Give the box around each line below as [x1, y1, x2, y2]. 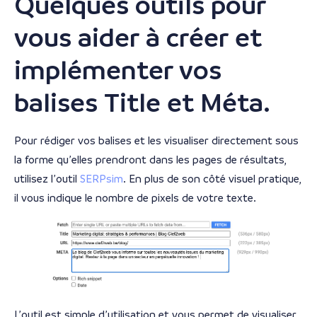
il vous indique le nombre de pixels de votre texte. [14, 191, 259, 204]
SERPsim [80, 172, 123, 185]
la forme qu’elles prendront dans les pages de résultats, [14, 153, 287, 166]
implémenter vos [14, 54, 221, 86]
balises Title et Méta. [14, 87, 270, 118]
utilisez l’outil [14, 172, 80, 185]
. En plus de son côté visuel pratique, [123, 172, 301, 185]
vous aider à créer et [14, 22, 262, 53]
